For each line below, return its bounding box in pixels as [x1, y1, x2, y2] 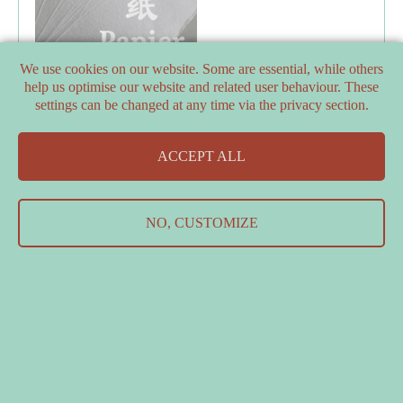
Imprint [243, 207, 276, 219]
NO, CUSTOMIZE [145, 215, 258, 230]
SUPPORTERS [309, 148, 371, 159]
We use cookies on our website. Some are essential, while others [20, 61, 383, 76]
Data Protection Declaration [90, 207, 225, 219]
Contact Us [18, 207, 72, 219]
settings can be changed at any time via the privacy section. [34, 97, 369, 112]
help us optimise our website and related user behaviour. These [24, 79, 379, 94]
